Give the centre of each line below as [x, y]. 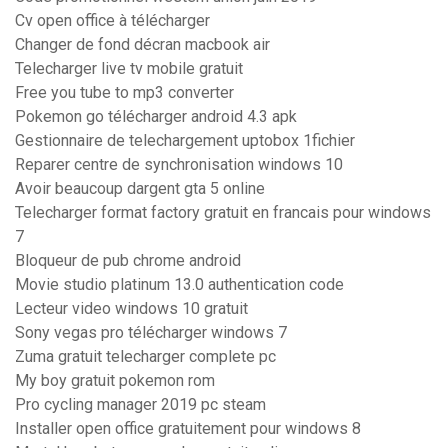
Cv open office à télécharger [112, 21]
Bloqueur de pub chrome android [128, 261]
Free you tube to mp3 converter [124, 93]
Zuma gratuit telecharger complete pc [145, 357]
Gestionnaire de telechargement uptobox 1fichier [185, 141]
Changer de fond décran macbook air [142, 45]
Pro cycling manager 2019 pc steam [140, 405]
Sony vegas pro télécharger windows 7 [151, 333]
